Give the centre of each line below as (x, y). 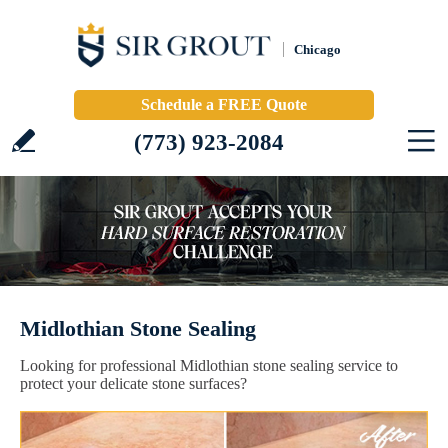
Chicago (317, 49)
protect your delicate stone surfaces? (133, 383)
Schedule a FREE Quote (224, 104)
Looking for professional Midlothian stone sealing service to (209, 365)
